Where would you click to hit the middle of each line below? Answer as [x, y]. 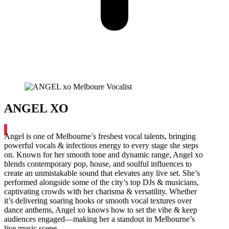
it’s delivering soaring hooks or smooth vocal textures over [98, 201]
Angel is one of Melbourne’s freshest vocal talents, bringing [100, 136]
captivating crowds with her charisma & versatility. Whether [100, 192]
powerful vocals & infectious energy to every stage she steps [101, 146]
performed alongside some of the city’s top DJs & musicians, [101, 182]
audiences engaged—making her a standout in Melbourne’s [99, 219]
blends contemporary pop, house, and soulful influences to [98, 164]
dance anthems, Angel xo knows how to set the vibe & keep [101, 210]
